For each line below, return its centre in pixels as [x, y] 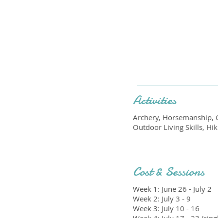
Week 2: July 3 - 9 [162, 199]
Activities [154, 100]
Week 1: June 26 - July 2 [172, 189]
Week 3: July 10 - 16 [166, 208]
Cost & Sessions [169, 172]
